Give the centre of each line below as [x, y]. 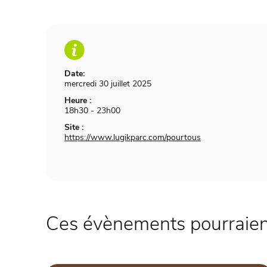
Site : [74, 128]
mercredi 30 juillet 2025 [108, 84]
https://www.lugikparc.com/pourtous [133, 138]
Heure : [78, 101]
